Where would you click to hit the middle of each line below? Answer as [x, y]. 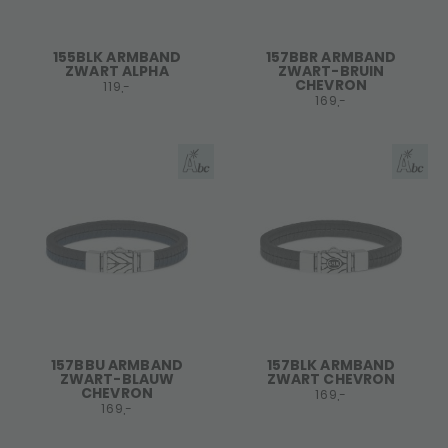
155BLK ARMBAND [117, 57]
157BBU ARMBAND [117, 365]
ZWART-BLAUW [117, 379]
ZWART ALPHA [117, 71]
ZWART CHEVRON [331, 379]
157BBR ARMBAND [331, 57]
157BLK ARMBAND [331, 365]
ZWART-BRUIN [331, 71]
